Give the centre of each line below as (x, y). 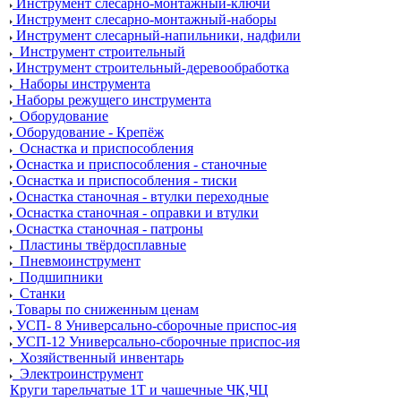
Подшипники (61, 277)
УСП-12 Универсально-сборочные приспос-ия (158, 341)
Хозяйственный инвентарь (102, 358)
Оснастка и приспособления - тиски (127, 180)
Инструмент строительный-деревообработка (153, 68)
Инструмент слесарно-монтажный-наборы (146, 19)
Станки (43, 293)
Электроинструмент (81, 374)
